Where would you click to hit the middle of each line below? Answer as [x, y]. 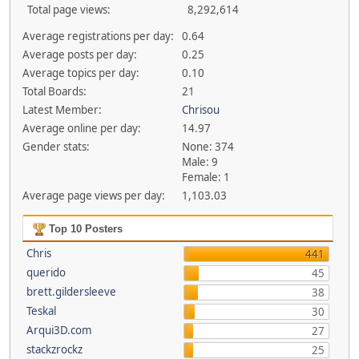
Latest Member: [62, 110]
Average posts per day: [79, 54]
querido [46, 272]
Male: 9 [200, 162]
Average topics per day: [81, 73]
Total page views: [69, 10]
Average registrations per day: [98, 36]
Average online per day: [81, 128]
